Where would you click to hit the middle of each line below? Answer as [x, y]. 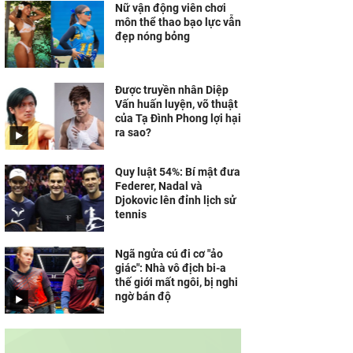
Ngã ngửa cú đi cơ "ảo [169, 254]
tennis [131, 214]
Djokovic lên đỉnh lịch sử [176, 200]
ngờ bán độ [143, 296]
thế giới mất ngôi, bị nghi [176, 282]
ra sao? [133, 132]
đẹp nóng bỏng [152, 36]
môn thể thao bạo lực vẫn [178, 22]
